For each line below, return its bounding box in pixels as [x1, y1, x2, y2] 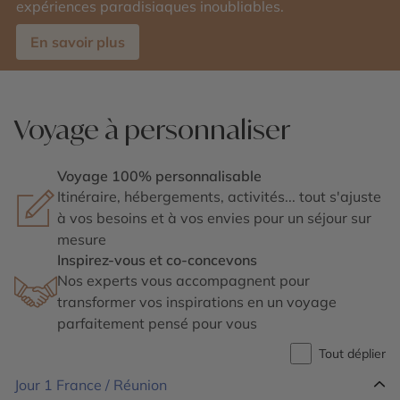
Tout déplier [319, 345, 386, 362]
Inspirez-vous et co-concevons [57, 251, 257, 269]
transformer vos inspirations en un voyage [57, 293, 337, 311]
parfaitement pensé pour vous [57, 314, 257, 332]
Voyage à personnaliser [14, 112, 290, 146]
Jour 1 [14, 376, 56, 394]
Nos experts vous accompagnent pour [57, 271, 310, 289]
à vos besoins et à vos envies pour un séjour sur [57, 209, 371, 227]
